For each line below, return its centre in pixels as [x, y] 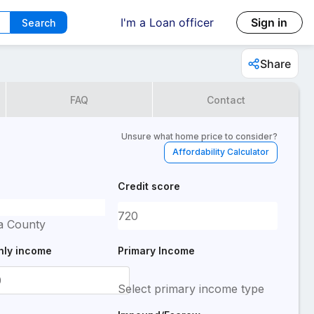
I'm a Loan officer [167, 22]
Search [39, 22]
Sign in [269, 22]
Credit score [149, 186]
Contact [226, 100]
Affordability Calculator [221, 152]
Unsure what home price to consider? [199, 136]
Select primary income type [191, 289]
